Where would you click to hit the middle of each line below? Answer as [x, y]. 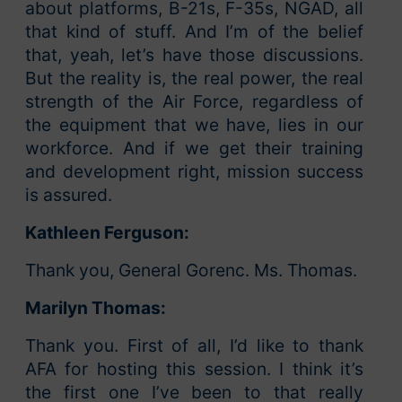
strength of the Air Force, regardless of [194, 102]
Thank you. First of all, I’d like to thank [194, 346]
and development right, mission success [194, 172]
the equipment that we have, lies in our [194, 125]
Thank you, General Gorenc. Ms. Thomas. [191, 271]
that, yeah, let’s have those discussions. [194, 55]
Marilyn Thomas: [96, 308]
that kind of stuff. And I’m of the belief [194, 32]
